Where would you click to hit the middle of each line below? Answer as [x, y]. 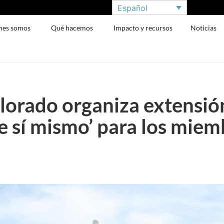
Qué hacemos [72, 28]
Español [132, 8]
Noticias [204, 28]
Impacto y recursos [143, 28]
